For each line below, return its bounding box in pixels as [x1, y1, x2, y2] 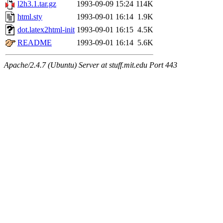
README [17, 38, 52, 47]
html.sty [17, 12, 42, 21]
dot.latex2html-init [17, 25, 75, 34]
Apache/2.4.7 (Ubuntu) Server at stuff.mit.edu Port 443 [4, 60, 177, 69]
